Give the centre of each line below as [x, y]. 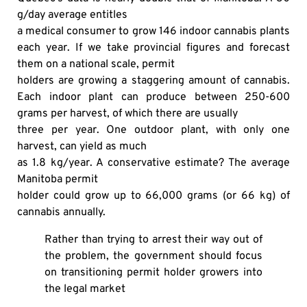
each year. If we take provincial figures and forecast [153, 48]
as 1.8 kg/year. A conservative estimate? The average [153, 163]
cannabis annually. [61, 213]
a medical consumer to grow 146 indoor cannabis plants [153, 32]
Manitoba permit [58, 180]
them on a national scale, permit [96, 65]
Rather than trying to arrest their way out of [153, 240]
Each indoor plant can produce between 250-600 [153, 98]
